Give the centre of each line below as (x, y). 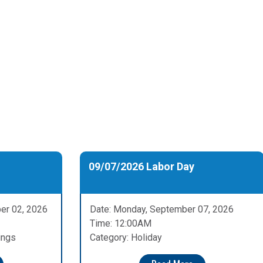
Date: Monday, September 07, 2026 (162, 210)
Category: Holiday (126, 238)
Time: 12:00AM (121, 224)
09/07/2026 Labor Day (141, 167)
